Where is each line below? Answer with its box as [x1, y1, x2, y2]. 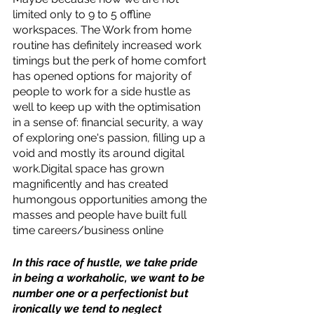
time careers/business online [13, 223, 166, 237]
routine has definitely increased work [13, 38, 204, 52]
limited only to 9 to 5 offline [13, 7, 153, 21]
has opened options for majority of [13, 69, 194, 83]
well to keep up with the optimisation [13, 100, 203, 114]
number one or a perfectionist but [13, 286, 191, 300]
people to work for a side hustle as [13, 84, 193, 98]
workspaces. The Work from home [13, 22, 194, 36]
